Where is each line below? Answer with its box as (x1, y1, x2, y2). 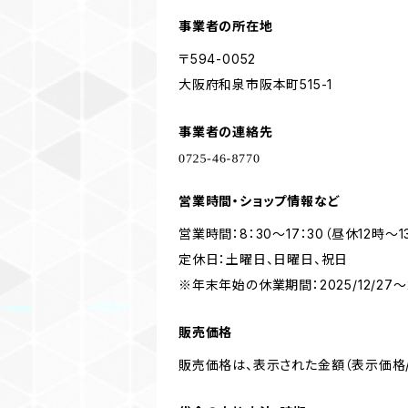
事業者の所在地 (178, 17, 273, 34)
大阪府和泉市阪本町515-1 (178, 76, 333, 92)
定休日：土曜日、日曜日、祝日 (178, 250, 349, 267)
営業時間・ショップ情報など (178, 192, 341, 209)
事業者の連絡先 (178, 123, 273, 139)
